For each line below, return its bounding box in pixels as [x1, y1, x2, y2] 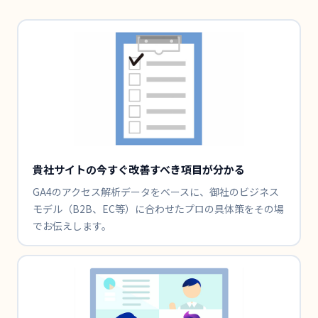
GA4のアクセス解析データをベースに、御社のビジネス [32, 184, 279, 199]
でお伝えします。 [32, 218, 111, 233]
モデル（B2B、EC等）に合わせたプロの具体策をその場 [32, 201, 284, 216]
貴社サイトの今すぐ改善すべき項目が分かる [32, 161, 245, 177]
